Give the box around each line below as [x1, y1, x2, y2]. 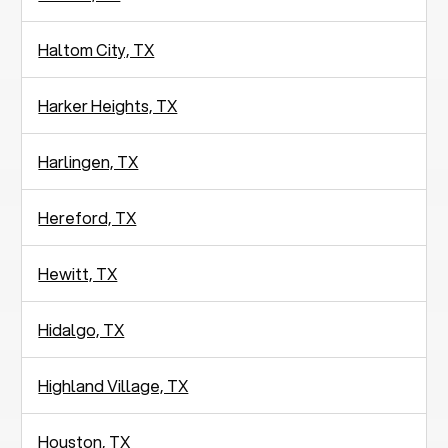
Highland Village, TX [38, 373, 189, 397]
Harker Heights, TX [38, 93, 178, 117]
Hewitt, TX [38, 261, 118, 285]
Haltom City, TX [38, 37, 155, 61]
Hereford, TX [38, 205, 137, 229]
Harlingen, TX [38, 149, 139, 173]
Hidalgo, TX [38, 317, 125, 341]
